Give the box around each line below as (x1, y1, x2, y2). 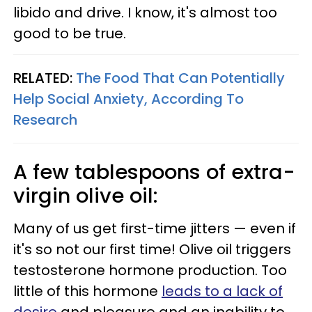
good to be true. (13, 24, 126, 43)
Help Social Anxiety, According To (13, 89, 244, 109)
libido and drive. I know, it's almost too (13, 3, 277, 22)
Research (13, 110, 77, 130)
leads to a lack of (162, 281, 283, 301)
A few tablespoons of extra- (13, 158, 295, 186)
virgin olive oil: (13, 182, 158, 210)
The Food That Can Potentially (76, 68, 285, 88)
